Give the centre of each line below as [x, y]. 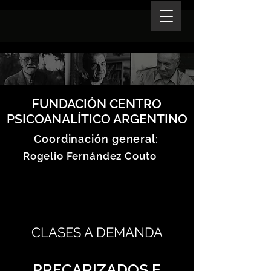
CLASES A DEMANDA [97, 232]
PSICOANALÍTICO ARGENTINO [97, 119]
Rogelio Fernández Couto [88, 156]
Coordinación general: [96, 139]
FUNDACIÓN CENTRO [97, 104]
